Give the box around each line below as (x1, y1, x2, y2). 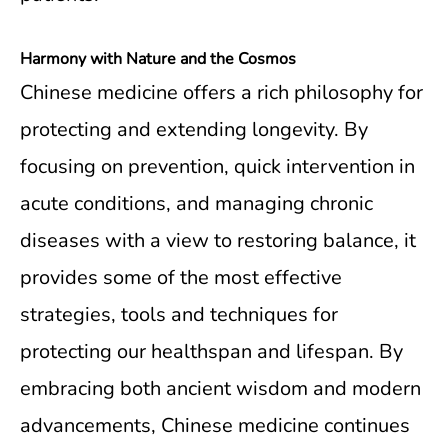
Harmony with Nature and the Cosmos (20, 48, 296, 70)
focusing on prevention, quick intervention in (20, 153, 415, 180)
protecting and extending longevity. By (20, 116, 368, 143)
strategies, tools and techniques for (20, 301, 338, 328)
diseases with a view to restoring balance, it (20, 227, 416, 254)
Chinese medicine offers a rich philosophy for (20, 79, 423, 106)
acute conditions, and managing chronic (20, 190, 373, 217)
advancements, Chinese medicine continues (20, 412, 410, 439)
